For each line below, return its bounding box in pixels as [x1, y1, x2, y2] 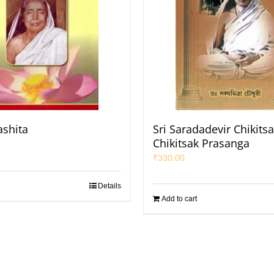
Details [98, 182, 121, 190]
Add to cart [161, 194, 197, 203]
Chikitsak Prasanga [153, 136, 250, 150]
